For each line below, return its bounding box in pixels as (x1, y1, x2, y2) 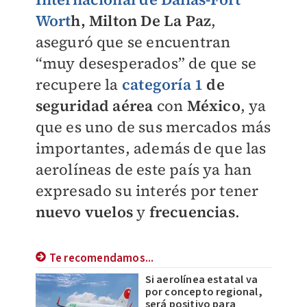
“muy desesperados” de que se (35, 53, 257, 73)
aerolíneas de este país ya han (35, 159, 252, 180)
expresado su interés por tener (35, 180, 259, 201)
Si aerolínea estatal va (145, 272, 258, 287)
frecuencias (149, 201, 235, 222)
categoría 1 (121, 74, 204, 95)
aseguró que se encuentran (35, 32, 231, 52)
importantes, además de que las (35, 138, 267, 158)
